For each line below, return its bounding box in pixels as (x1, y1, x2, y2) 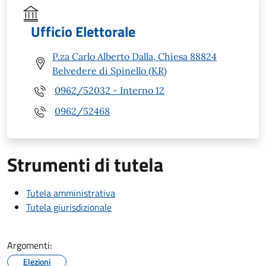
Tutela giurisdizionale (26, 199, 112, 214)
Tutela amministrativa (26, 185, 115, 200)
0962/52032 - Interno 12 (55, 84, 164, 97)
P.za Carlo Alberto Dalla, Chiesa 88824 (52, 50, 217, 62)
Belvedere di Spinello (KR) (52, 64, 167, 77)
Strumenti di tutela (7, 150, 163, 179)
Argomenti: (7, 237, 52, 252)
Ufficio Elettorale (31, 20, 135, 42)
